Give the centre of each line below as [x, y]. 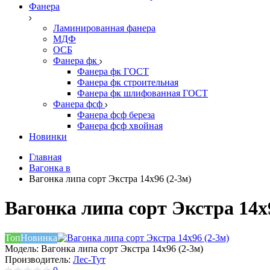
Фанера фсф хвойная [120, 126]
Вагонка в [50, 168]
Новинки [48, 137]
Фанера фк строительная [128, 82]
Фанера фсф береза [116, 115]
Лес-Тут [89, 259]
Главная [45, 157]
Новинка [39, 237]
